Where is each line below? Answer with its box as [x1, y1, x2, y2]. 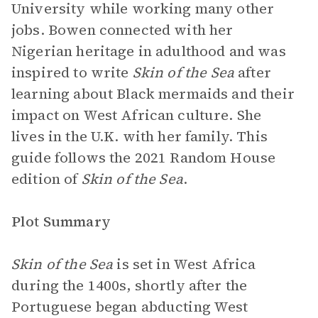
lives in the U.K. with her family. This [11, 126, 268, 146]
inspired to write [11, 62, 133, 82]
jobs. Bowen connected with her [11, 20, 234, 40]
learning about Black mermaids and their [11, 84, 295, 104]
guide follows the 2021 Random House [11, 148, 276, 168]
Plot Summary [11, 212, 111, 231]
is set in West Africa [113, 254, 256, 274]
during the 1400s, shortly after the [11, 275, 248, 295]
